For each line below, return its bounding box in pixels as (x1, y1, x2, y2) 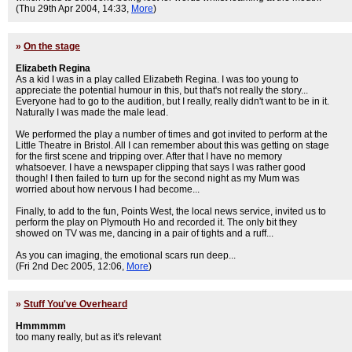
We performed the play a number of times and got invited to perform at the (16, 129, 328, 140)
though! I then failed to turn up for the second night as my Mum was (16, 173, 299, 184)
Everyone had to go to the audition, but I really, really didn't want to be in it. (16, 96, 329, 107)
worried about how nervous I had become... (16, 184, 200, 195)
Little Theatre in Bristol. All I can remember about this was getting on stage (16, 140, 329, 151)
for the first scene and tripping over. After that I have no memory (16, 151, 282, 162)
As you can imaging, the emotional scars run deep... (16, 250, 236, 261)
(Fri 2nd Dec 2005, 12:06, (16, 261, 126, 272)
